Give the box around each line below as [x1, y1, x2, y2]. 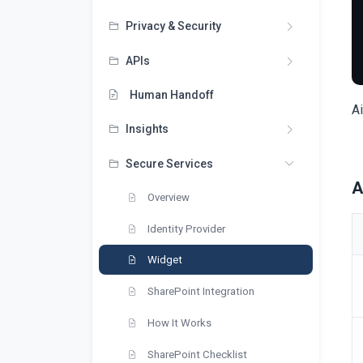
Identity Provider [145, 222, 225, 235]
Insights [126, 122, 169, 135]
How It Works [145, 316, 211, 329]
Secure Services [126, 156, 213, 170]
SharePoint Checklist [145, 348, 247, 361]
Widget [145, 253, 182, 266]
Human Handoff [127, 88, 214, 101]
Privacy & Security [126, 19, 221, 32]
